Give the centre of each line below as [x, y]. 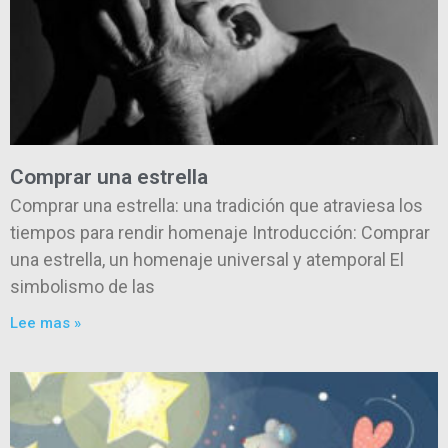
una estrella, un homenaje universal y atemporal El [207, 259]
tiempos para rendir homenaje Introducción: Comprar [220, 232]
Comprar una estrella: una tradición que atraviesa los [216, 205]
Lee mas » [45, 322]
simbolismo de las [82, 286]
